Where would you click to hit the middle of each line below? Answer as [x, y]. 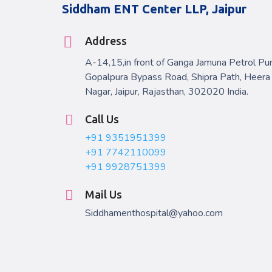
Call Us [102, 119]
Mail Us [104, 194]
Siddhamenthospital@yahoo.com [154, 213]
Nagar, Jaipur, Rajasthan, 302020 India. [167, 91]
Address [106, 40]
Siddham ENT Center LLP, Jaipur [154, 8]
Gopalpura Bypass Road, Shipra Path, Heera [178, 77]
